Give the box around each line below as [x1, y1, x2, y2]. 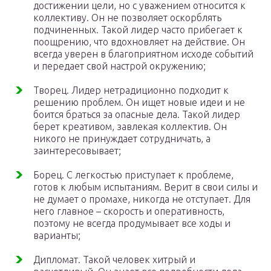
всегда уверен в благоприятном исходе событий [33, 48, 253, 60]
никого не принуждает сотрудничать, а [33, 133, 211, 145]
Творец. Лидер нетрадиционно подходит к [33, 85, 229, 96]
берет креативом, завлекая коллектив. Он [33, 121, 227, 132]
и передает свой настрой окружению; [33, 60, 206, 72]
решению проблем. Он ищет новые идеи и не [33, 97, 245, 108]
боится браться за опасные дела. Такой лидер [33, 109, 240, 120]
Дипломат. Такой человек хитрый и [33, 254, 195, 266]
